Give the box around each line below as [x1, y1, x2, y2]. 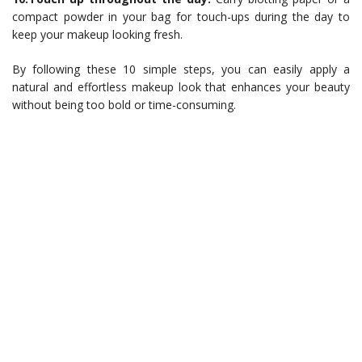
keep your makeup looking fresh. [12, 27, 183, 43]
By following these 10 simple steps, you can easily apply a [12, 61, 350, 78]
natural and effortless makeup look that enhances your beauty [12, 79, 350, 95]
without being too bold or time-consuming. [12, 97, 236, 113]
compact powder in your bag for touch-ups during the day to [12, 9, 350, 25]
